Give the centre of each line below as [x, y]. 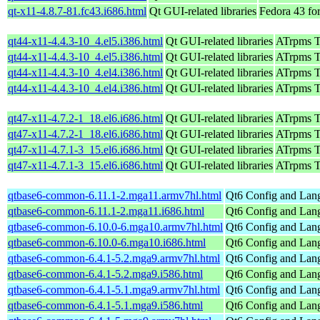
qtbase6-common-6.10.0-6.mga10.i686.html [107, 242]
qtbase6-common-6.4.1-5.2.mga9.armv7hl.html [114, 258]
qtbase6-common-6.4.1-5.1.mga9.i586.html [105, 305]
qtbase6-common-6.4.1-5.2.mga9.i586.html [105, 274]
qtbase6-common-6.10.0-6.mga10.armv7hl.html [115, 226]
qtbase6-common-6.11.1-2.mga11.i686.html [106, 211]
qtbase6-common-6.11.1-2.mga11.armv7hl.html [115, 195]
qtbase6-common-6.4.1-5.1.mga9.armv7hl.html [114, 289]
